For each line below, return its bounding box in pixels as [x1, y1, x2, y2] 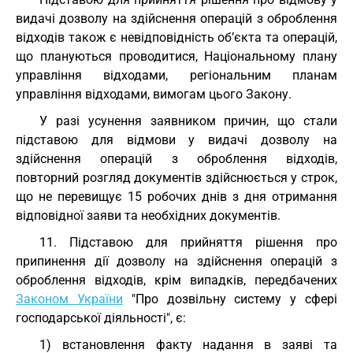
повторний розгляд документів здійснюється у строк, [16, 170, 337, 185]
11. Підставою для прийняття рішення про [39, 235, 337, 250]
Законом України [16, 292, 123, 307]
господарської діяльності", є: [16, 310, 186, 325]
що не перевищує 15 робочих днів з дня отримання [16, 189, 337, 204]
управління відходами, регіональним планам [16, 68, 337, 83]
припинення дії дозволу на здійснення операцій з [16, 254, 337, 269]
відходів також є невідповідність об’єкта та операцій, [16, 30, 337, 45]
